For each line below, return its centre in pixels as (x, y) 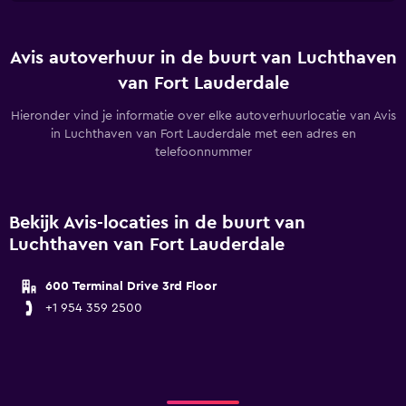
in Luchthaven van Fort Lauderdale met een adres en (203, 134)
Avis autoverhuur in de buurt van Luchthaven (203, 58)
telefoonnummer (203, 152)
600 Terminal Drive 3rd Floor (131, 286)
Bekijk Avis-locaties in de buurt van (157, 223)
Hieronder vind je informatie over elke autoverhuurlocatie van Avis (203, 116)
